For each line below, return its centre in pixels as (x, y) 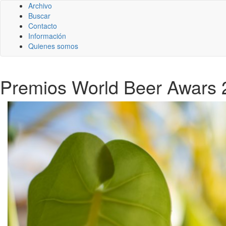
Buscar (39, 16)
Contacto (43, 26)
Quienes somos (53, 46)
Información (47, 36)
